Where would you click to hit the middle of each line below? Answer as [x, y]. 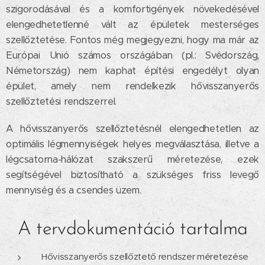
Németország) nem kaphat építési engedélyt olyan [132, 71]
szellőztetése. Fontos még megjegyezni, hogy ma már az [132, 40]
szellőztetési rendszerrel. [62, 102]
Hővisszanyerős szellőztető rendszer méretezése [145, 257]
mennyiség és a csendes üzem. [74, 190]
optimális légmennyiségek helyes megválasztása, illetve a [132, 144]
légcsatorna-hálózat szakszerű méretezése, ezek [132, 160]
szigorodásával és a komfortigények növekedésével [132, 9]
